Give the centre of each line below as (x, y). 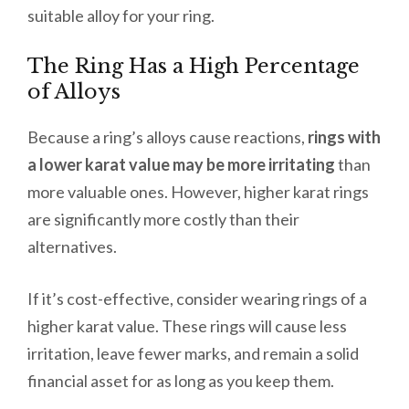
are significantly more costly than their (163, 220)
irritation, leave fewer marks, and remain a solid (193, 354)
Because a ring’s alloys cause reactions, (168, 137)
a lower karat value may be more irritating (181, 165)
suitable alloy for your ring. (122, 16)
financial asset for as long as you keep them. (182, 381)
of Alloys (74, 92)
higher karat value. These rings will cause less (187, 326)
